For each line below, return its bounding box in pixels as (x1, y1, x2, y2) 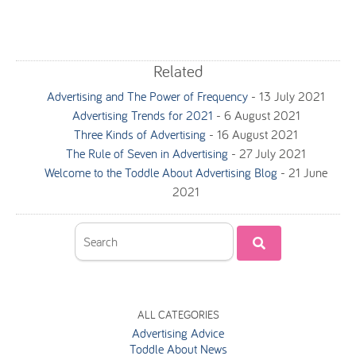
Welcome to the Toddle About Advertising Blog (44, 164, 277, 180)
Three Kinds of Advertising (74, 126, 206, 142)
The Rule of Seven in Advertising (66, 145, 228, 161)
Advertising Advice (132, 325, 224, 341)
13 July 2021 (259, 88, 325, 104)
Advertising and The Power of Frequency (47, 88, 248, 104)
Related (153, 60, 203, 81)
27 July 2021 (239, 145, 306, 161)
